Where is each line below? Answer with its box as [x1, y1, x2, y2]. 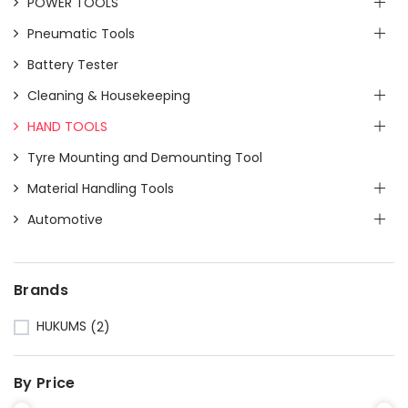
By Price [14, 372, 76, 393]
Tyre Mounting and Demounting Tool [27, 148, 262, 167]
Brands [14, 279, 68, 301]
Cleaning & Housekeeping [27, 86, 190, 105]
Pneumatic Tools [27, 24, 135, 43]
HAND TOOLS [27, 117, 107, 136]
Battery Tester [27, 55, 118, 74]
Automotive [27, 209, 103, 229]
